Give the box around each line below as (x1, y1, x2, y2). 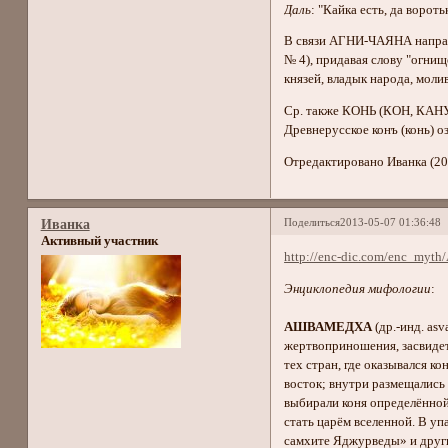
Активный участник (40, 234, 158, 249)
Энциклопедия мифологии (284, 281, 432, 296)
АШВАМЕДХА (284, 319, 376, 334)
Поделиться (284, 215, 341, 228)
